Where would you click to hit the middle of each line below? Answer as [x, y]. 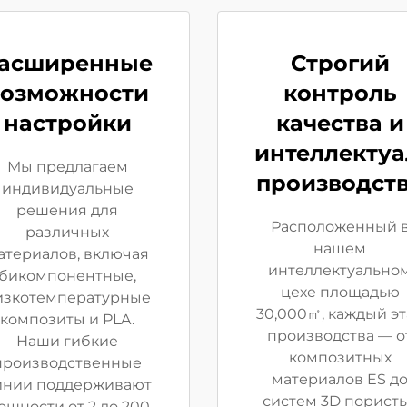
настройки [67, 123]
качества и [340, 123]
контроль [340, 93]
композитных [340, 357]
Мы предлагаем [67, 167]
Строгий [340, 63]
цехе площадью [340, 292]
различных [67, 232]
